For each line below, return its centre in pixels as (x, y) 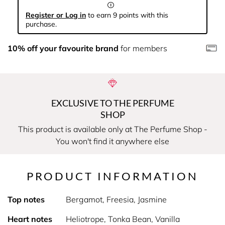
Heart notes (30, 219)
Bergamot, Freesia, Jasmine (116, 199)
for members (143, 48)
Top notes (26, 199)
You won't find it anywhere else (113, 141)
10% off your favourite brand (63, 48)
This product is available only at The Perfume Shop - (113, 129)
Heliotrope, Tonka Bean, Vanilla (123, 219)
